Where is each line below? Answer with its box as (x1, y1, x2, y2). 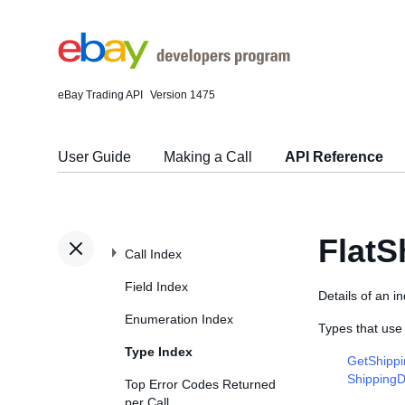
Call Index (125, 247, 182, 261)
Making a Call (164, 149, 252, 165)
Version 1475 (150, 89, 215, 101)
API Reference (285, 149, 383, 165)
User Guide (58, 149, 131, 165)
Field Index (125, 279, 188, 294)
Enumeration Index (125, 312, 233, 326)
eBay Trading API (58, 89, 143, 101)
